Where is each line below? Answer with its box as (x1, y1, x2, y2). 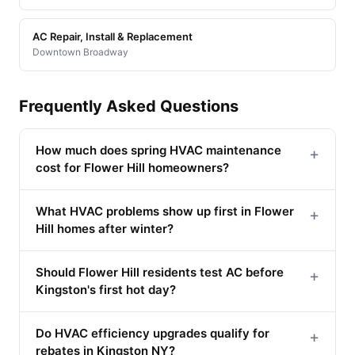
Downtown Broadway (32, 45, 128, 58)
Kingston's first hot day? (36, 281, 176, 297)
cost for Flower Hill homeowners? (36, 159, 229, 175)
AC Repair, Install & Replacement (32, 29, 193, 43)
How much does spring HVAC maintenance (36, 142, 281, 158)
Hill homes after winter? (36, 220, 174, 236)
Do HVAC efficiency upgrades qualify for (36, 325, 269, 341)
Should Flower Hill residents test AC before (36, 264, 284, 280)
